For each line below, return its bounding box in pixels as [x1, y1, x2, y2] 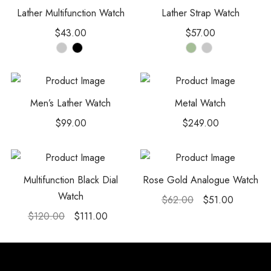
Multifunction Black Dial [23, 172, 118, 187]
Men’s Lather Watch [30, 96, 111, 110]
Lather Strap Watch [161, 5, 240, 20]
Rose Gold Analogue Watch [142, 172, 258, 187]
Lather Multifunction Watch [16, 5, 125, 20]
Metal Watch [175, 96, 226, 110]
